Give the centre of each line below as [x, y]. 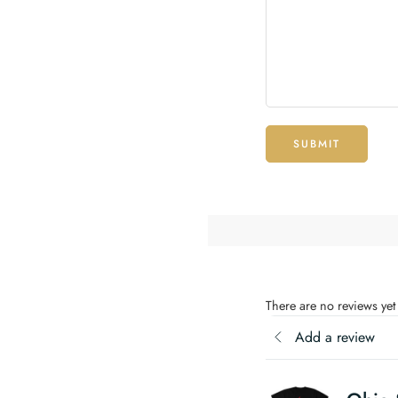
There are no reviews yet [330, 305]
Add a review [335, 337]
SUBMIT [317, 143]
